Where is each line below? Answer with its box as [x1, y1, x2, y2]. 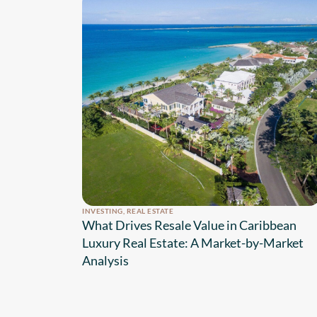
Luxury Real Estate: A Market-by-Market [82, 235, 304, 251]
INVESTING [82, 207, 123, 216]
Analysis [82, 253, 129, 269]
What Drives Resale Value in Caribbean [82, 217, 296, 234]
